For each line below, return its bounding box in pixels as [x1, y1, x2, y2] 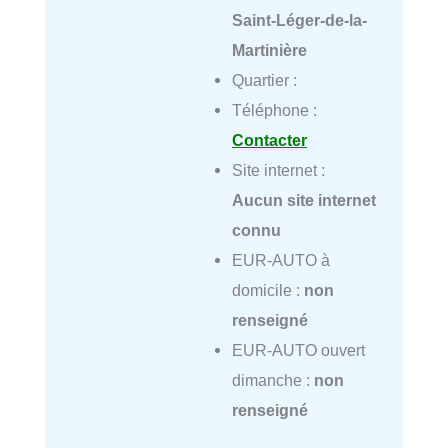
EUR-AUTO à [231, 251, 330, 270]
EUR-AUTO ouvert [231, 341, 365, 360]
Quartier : [231, 71, 297, 90]
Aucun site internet [231, 191, 376, 210]
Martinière [231, 41, 307, 60]
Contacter [231, 131, 307, 150]
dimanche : [231, 371, 314, 390]
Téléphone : [231, 101, 317, 120]
